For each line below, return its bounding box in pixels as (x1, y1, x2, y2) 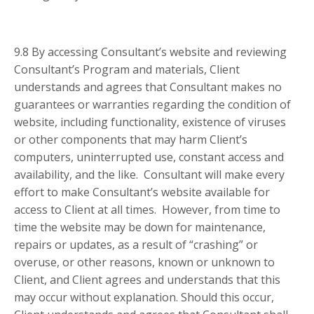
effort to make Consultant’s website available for (14, 184, 270, 200)
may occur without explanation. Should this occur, (14, 289, 274, 306)
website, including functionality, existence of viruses (14, 114, 286, 130)
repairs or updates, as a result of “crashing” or (14, 237, 258, 253)
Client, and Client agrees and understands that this (14, 272, 280, 288)
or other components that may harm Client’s (14, 132, 247, 148)
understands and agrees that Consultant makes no (14, 79, 282, 95)
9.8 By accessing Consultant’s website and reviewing (14, 44, 287, 60)
